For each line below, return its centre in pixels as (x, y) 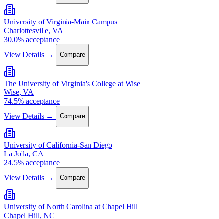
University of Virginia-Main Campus (61, 22)
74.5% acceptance (32, 101)
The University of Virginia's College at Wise (72, 83)
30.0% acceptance (32, 39)
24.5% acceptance (32, 162)
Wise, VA (19, 92)
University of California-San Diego (58, 145)
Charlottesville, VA (33, 30)
